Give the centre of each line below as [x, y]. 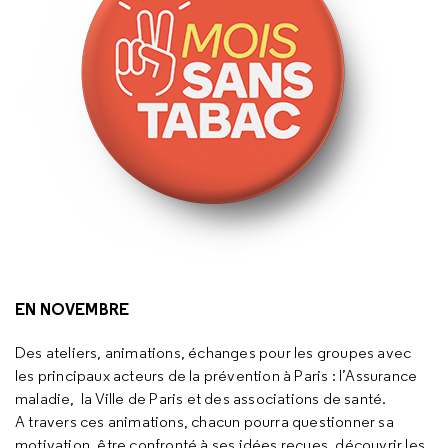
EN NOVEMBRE [72, 309]
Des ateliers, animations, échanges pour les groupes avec [213, 352]
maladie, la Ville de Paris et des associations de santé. [201, 398]
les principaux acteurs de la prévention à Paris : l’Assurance [216, 375]
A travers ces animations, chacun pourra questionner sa [204, 421]
